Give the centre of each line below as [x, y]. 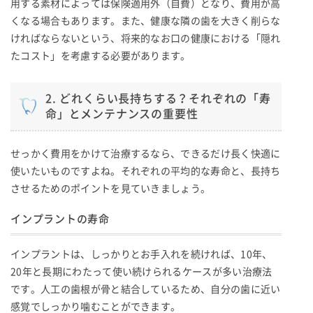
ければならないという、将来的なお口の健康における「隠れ [146, 38]
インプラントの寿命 [60, 219]
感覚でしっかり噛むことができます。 [96, 306]
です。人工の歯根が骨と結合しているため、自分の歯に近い [146, 289]
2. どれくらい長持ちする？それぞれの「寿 [158, 98]
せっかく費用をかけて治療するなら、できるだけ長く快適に [146, 153]
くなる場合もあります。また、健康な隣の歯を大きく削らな [146, 21]
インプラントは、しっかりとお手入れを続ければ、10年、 [141, 254]
